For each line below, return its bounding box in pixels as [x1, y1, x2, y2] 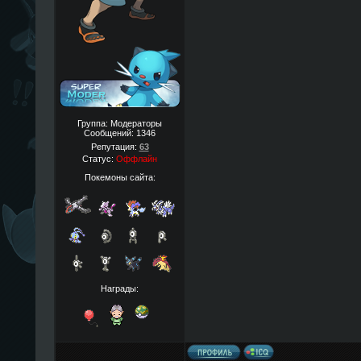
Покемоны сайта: [84, 172, 156, 182]
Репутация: [90, 142, 139, 151]
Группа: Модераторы [77, 118, 162, 128]
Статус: [82, 154, 116, 164]
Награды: [101, 283, 139, 293]
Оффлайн [116, 154, 157, 164]
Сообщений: [84, 128, 136, 138]
